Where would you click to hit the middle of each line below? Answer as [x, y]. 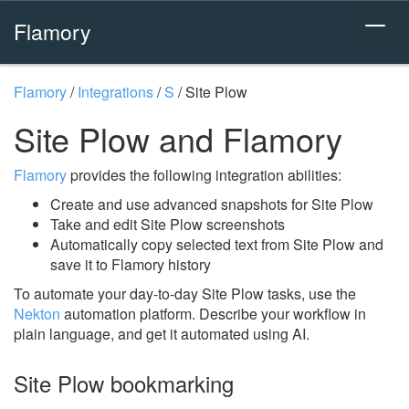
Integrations [115, 92]
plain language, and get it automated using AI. [162, 334]
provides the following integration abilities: [204, 175]
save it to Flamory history [131, 264]
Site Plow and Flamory [178, 138]
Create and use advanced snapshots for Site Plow [212, 204]
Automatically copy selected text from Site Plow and [217, 244]
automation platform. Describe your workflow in [213, 314]
